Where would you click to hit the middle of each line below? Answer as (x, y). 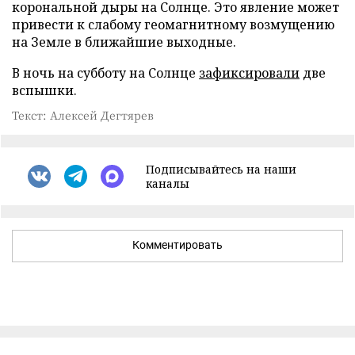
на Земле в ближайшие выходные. (124, 42)
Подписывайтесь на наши (221, 169)
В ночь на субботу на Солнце (105, 73)
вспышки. (44, 90)
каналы (168, 183)
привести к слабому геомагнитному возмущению (173, 24)
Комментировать (177, 244)
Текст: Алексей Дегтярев (83, 115)
